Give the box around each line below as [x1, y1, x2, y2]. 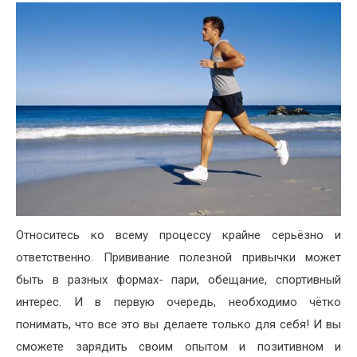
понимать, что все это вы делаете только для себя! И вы [16, 316, 341, 331]
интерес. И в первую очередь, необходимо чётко [16, 294, 341, 309]
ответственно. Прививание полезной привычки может [16, 249, 341, 265]
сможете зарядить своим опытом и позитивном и [16, 339, 341, 354]
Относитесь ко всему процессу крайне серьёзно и [16, 227, 341, 242]
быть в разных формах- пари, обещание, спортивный [16, 272, 341, 287]
